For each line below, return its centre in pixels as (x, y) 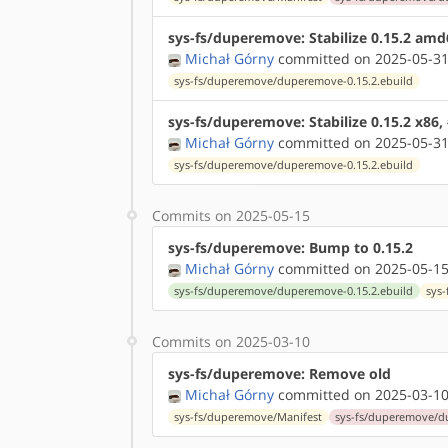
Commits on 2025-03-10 (231, 341)
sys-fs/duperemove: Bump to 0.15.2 (290, 247)
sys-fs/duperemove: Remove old (279, 373)
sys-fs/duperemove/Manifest (248, 417)
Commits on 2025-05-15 (231, 215)
